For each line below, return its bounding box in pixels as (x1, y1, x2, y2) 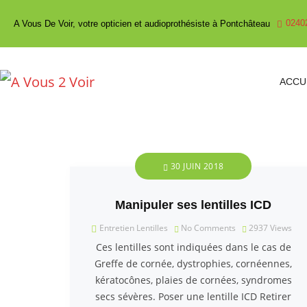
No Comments (179, 222, 236, 234)
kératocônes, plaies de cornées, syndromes (95, 273, 292, 286)
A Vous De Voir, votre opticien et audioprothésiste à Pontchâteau (14, 19, 270, 29)
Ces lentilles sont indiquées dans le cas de (95, 241, 291, 254)
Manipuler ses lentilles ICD (115, 198, 271, 212)
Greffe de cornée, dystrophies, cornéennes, (95, 257, 292, 270)
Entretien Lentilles (99, 222, 168, 234)
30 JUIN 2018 (168, 160, 224, 172)
